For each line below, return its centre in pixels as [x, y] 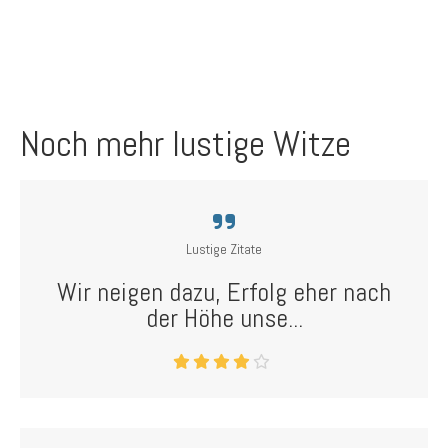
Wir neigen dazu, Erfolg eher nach [224, 292]
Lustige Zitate [224, 249]
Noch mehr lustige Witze [185, 144]
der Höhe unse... [224, 318]
